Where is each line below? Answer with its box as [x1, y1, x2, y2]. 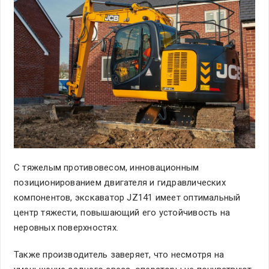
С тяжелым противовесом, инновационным [14, 162, 199, 174]
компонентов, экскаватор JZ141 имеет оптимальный [14, 192, 241, 204]
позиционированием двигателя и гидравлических [14, 177, 226, 189]
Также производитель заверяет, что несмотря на [14, 249, 225, 261]
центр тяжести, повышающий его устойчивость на [14, 207, 231, 219]
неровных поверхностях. [14, 222, 121, 234]
